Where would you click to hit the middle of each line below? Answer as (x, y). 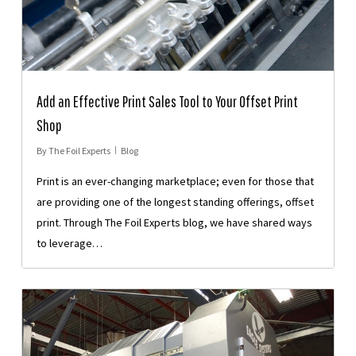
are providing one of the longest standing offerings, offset (175, 201)
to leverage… (69, 243)
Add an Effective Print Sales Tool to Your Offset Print (167, 101)
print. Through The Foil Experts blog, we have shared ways (174, 222)
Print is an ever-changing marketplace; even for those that (175, 181)
